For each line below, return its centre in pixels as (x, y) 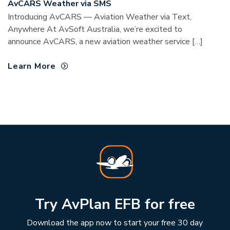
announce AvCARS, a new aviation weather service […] (105, 42)
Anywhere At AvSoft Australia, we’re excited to (95, 30)
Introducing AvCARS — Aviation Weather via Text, (100, 17)
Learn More (32, 66)
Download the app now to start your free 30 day (115, 223)
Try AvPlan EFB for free (115, 204)
